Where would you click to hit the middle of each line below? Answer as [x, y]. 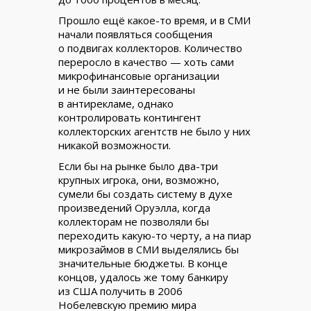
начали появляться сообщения [135, 34]
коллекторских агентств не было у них [154, 131]
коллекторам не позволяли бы [134, 221]
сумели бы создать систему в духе [145, 194]
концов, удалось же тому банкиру [143, 277]
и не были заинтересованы [127, 90]
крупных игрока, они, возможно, [139, 180]
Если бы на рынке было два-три [138, 166]
